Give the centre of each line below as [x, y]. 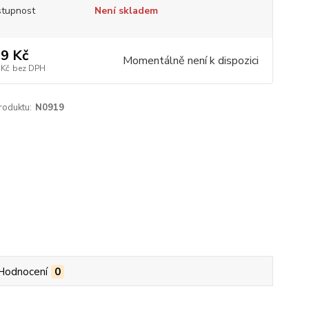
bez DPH [29, 68]
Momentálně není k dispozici [190, 61]
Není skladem [126, 11]
